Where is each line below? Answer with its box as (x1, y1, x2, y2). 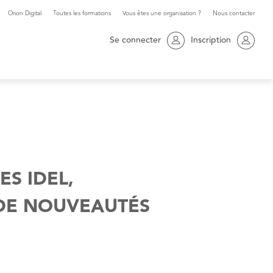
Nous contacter (213, 9, 255, 18)
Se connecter (109, 34, 161, 48)
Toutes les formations (53, 9, 111, 18)
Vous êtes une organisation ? (122, 9, 201, 18)
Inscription (190, 34, 231, 48)
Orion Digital (8, 9, 41, 18)
